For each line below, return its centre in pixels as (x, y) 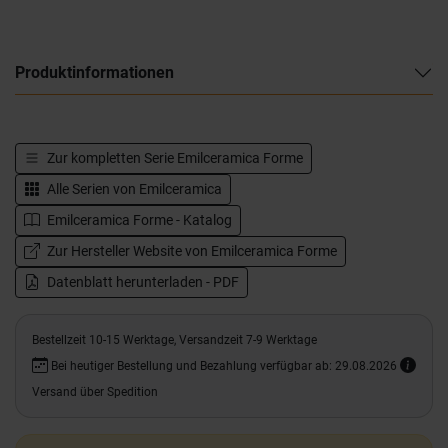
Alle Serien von (91, 189)
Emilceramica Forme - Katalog (138, 220)
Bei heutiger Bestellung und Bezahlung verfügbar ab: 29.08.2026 (224, 366)
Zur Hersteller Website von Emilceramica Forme (190, 251)
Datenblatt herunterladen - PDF (141, 282)
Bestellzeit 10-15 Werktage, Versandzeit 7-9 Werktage (174, 340)
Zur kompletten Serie (110, 158)
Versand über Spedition (95, 392)
